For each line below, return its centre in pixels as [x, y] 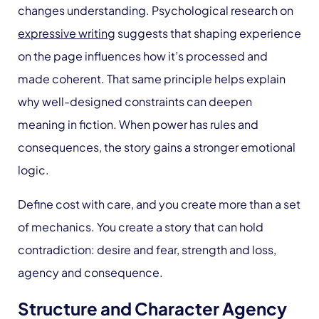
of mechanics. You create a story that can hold [141, 227]
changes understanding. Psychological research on [156, 11]
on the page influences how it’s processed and [143, 56]
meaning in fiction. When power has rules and [138, 125]
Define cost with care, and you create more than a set [159, 204]
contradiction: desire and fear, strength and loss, [147, 250]
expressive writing [67, 33]
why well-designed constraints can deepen [135, 102]
